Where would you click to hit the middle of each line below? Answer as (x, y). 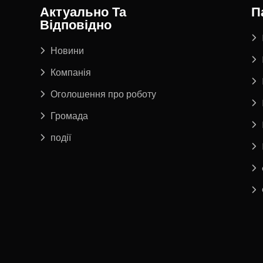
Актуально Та (83, 13)
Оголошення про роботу (104, 94)
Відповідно (76, 26)
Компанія (71, 72)
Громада (70, 116)
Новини (68, 50)
